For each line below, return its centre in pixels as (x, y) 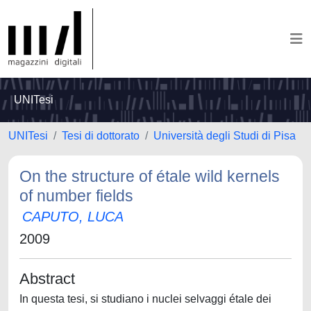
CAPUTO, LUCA (73, 217)
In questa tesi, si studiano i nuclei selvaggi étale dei (145, 299)
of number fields (76, 196)
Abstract (47, 279)
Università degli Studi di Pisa (225, 136)
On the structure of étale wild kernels (150, 176)
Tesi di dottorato (101, 136)
